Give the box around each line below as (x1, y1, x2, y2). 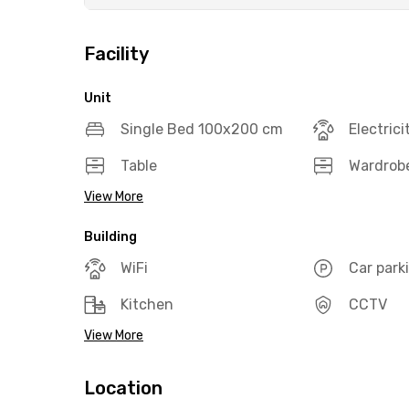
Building (84, 229, 137, 245)
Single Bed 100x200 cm (121, 121, 283, 138)
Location (84, 377, 163, 399)
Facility (84, 43, 149, 65)
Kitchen (121, 296, 173, 313)
